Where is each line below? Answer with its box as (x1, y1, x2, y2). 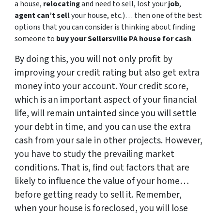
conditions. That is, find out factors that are (15, 161, 189, 175)
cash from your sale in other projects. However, (15, 134, 202, 148)
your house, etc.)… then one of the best (70, 10, 202, 21)
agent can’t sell (15, 10, 70, 21)
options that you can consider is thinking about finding (15, 22, 196, 33)
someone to (15, 33, 56, 45)
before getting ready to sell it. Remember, (15, 188, 182, 202)
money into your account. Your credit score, (15, 79, 188, 93)
